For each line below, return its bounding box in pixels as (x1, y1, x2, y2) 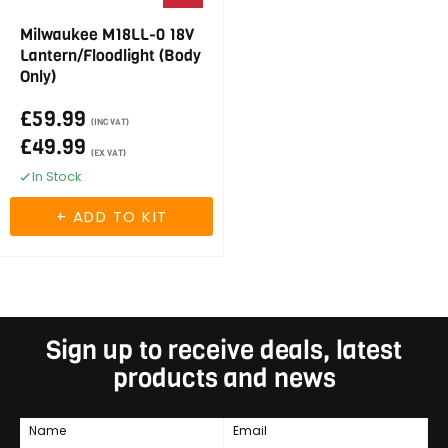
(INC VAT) (91, 116, 129, 128)
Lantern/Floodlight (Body (20, 45, 201, 66)
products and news (112, 361, 336, 396)
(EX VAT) (91, 147, 126, 159)
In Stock (32, 167, 82, 186)
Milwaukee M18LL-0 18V (20, 24, 194, 45)
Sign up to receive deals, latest (46, 333, 402, 368)
